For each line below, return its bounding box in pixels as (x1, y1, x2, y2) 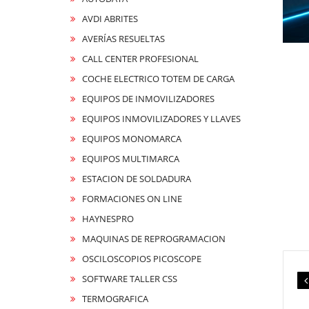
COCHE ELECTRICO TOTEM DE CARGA (82, 72, 235, 85)
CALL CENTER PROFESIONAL (82, 52, 199, 65)
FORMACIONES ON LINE (82, 192, 182, 205)
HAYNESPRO (82, 212, 134, 225)
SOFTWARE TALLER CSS (82, 272, 177, 285)
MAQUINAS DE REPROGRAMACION (82, 232, 226, 245)
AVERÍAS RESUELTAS (82, 32, 165, 45)
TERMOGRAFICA (82, 292, 148, 305)
